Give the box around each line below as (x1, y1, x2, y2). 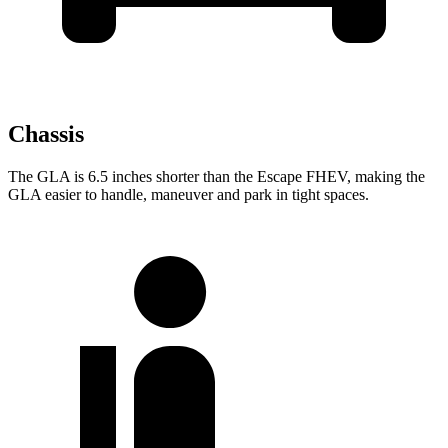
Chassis (8, 120, 84, 147)
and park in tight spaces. (213, 185, 369, 203)
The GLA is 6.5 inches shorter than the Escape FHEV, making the (8, 167, 425, 185)
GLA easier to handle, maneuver (8, 185, 213, 203)
